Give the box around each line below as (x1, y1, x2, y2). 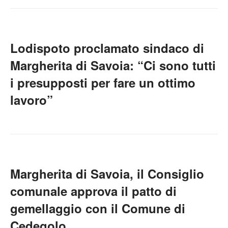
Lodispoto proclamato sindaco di (10, 39, 204, 56)
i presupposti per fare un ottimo (10, 74, 195, 91)
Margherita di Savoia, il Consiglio (10, 165, 204, 182)
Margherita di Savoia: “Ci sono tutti (10, 56, 216, 74)
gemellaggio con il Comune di (10, 199, 185, 217)
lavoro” (10, 91, 53, 108)
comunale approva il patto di (10, 182, 177, 199)
